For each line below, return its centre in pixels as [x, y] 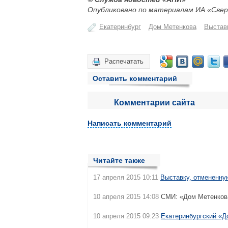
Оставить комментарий [135, 78]
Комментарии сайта [154, 103]
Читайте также [119, 160]
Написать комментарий [130, 123]
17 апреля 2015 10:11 [126, 177]
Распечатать [124, 61]
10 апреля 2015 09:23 [126, 216]
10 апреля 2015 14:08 [126, 197]
